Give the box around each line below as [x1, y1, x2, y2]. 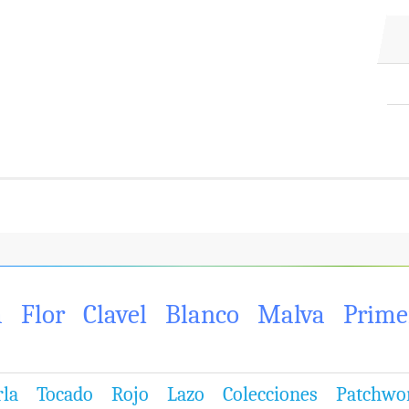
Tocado [37, 383, 93, 406]
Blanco [165, 299, 239, 330]
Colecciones [223, 383, 318, 406]
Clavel [83, 299, 147, 330]
